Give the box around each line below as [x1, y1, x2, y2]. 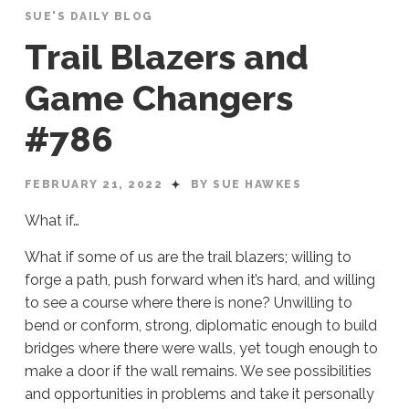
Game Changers [24, 78, 293, 120]
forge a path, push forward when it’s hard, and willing [24, 271, 375, 289]
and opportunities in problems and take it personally [24, 385, 374, 404]
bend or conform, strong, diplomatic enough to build [24, 317, 377, 335]
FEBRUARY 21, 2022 [24, 178, 167, 192]
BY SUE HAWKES [190, 178, 302, 192]
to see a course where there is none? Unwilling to [24, 294, 352, 312]
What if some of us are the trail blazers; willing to [24, 248, 351, 267]
